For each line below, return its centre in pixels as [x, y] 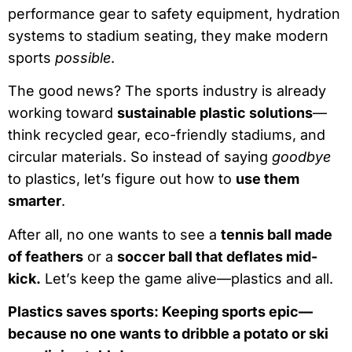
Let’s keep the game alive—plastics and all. [187, 278]
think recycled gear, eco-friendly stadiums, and [167, 135]
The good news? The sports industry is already [167, 91]
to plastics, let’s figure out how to [122, 179]
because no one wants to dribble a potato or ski [168, 334]
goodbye [301, 157]
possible [83, 58]
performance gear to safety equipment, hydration [174, 14]
